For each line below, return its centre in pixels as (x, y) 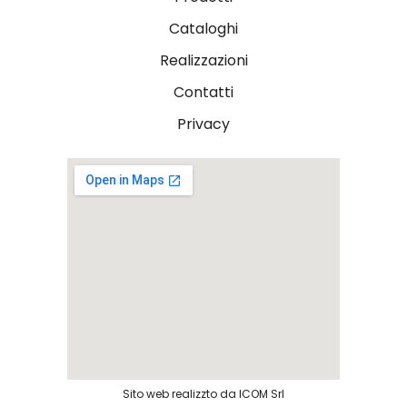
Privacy (203, 124)
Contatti (203, 92)
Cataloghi (203, 28)
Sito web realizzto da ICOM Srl (203, 393)
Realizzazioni (203, 60)
